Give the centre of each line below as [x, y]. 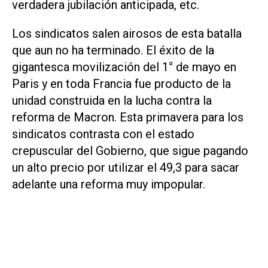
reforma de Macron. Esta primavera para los [128, 118]
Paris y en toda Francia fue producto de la [121, 84]
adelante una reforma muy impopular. [109, 185]
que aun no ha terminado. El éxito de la [113, 51]
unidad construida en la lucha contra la [112, 101]
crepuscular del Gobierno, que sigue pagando [130, 151]
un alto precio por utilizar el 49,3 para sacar [126, 168]
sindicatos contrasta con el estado [103, 134]
